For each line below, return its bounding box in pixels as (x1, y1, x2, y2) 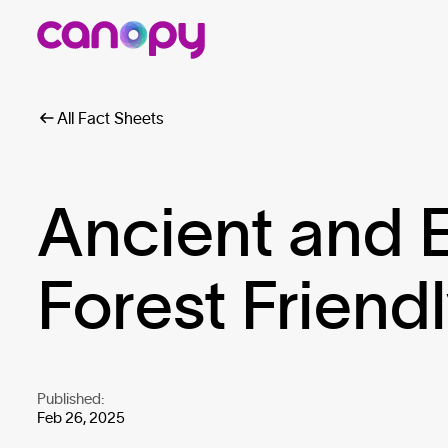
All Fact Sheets (57, 109, 165, 127)
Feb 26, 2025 (37, 409, 126, 427)
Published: (37, 390, 105, 408)
